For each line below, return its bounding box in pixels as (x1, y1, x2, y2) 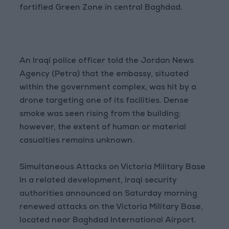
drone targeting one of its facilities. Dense (19, 97, 189, 105)
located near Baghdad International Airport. (19, 217, 197, 225)
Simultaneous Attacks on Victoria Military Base (19, 164, 206, 172)
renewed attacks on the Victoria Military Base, (19, 203, 203, 212)
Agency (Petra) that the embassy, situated (19, 71, 189, 79)
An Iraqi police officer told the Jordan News (19, 57, 194, 65)
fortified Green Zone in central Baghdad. (19, 4, 183, 12)
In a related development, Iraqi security (19, 177, 177, 185)
